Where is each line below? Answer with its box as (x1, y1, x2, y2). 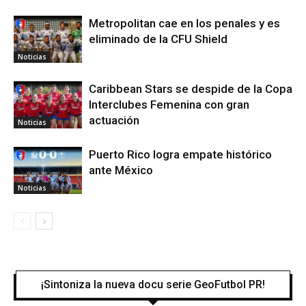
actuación (89, 113, 139, 127)
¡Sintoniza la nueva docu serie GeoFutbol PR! (41, 278, 265, 291)
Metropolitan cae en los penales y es (89, 16, 280, 30)
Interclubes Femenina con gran (89, 98, 249, 111)
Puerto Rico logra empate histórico (89, 148, 272, 161)
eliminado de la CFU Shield (89, 32, 227, 46)
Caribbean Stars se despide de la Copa (89, 82, 292, 96)
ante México (89, 163, 153, 177)
